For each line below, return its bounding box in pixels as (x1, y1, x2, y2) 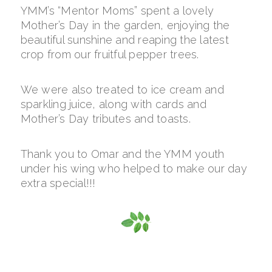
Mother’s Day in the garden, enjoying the (20, 19, 230, 32)
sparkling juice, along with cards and (20, 98, 206, 110)
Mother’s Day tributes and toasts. (20, 112, 191, 125)
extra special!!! (20, 177, 96, 189)
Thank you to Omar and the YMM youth (20, 148, 225, 160)
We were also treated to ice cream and (20, 83, 224, 96)
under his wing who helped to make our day (20, 162, 247, 175)
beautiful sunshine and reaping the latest (20, 33, 229, 46)
